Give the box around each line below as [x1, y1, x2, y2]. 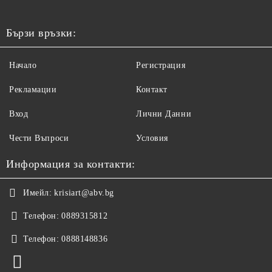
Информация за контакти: [6, 158, 135, 171]
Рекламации [9, 85, 57, 95]
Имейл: [23, 188, 52, 198]
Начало [9, 61, 37, 70]
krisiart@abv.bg [54, 188, 114, 198]
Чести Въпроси [9, 134, 69, 143]
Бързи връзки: [6, 27, 76, 39]
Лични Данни [136, 109, 192, 119]
